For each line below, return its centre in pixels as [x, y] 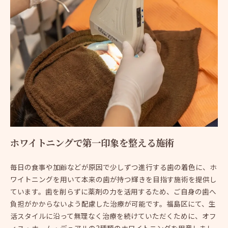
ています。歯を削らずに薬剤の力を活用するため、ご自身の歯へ [113, 192]
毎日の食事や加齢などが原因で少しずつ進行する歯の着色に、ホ [113, 167]
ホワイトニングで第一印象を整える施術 [92, 144]
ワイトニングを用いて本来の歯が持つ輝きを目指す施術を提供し [113, 179]
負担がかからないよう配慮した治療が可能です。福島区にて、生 [113, 204]
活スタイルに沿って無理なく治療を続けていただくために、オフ [113, 216]
